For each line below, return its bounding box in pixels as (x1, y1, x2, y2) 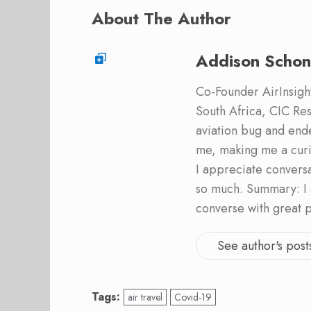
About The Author (92, 6, 231, 31)
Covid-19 (174, 289, 212, 304)
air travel (128, 289, 162, 304)
